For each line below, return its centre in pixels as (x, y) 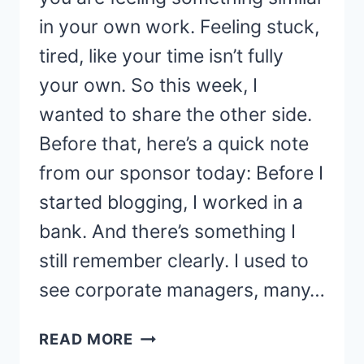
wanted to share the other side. (175, 115)
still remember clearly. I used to (174, 261)
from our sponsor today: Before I (181, 173)
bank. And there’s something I (167, 232)
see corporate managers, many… (182, 290)
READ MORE (87, 339)
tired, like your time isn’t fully (161, 56)
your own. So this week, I (148, 86)
